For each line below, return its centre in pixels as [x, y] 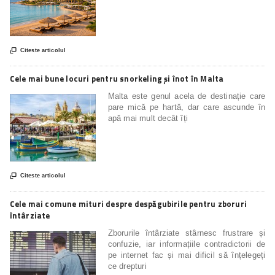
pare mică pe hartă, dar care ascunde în [187, 107]
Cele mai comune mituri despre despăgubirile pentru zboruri [128, 203]
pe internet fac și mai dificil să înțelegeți [187, 255]
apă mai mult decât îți [148, 118]
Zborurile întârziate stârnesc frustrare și [187, 233]
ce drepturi [127, 266]
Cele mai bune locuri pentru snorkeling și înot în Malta [117, 78]
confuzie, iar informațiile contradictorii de [187, 244]
